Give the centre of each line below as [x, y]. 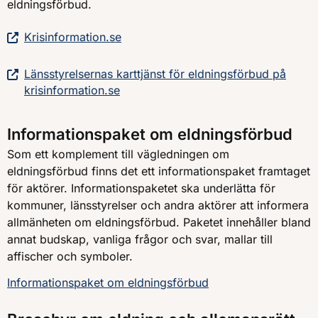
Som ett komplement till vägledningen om [118, 154]
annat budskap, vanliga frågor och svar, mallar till [140, 240]
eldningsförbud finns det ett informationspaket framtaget [159, 171]
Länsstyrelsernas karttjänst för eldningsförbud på [155, 74]
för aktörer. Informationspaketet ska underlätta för [141, 188]
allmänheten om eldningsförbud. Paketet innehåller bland [159, 223]
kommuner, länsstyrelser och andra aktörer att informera [158, 205]
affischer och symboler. [70, 257]
